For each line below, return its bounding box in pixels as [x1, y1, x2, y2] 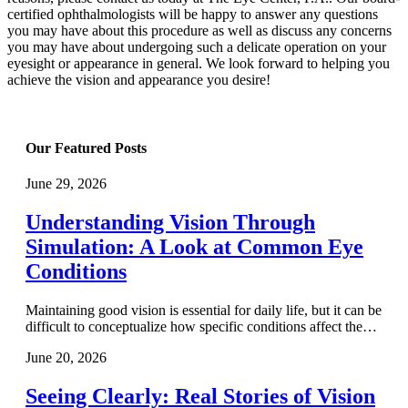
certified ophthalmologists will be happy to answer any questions [7, 5, 378, 22]
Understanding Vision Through [25, 210, 315, 235]
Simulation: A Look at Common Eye [25, 235, 363, 260]
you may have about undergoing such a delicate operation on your [7, 38, 386, 55]
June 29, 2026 [25, 176, 107, 192]
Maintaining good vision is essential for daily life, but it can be [25, 302, 382, 319]
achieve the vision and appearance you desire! [7, 71, 270, 87]
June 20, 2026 [25, 350, 107, 366]
